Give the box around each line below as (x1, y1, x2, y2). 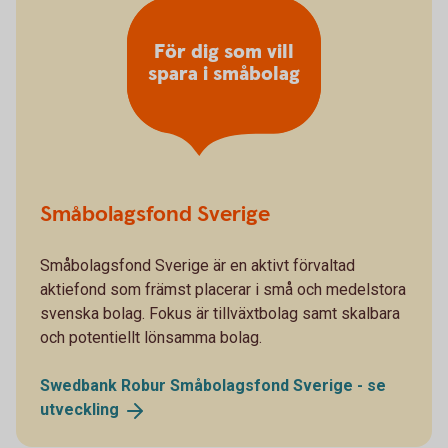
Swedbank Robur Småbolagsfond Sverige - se (40, 376, 386, 396)
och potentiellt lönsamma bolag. (40, 328, 262, 348)
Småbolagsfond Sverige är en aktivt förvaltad (40, 256, 355, 276)
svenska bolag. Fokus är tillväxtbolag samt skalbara (40, 304, 400, 324)
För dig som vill (154, 38, 294, 66)
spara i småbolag (148, 60, 300, 88)
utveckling (40, 400, 119, 420)
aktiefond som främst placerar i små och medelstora (40, 280, 406, 300)
